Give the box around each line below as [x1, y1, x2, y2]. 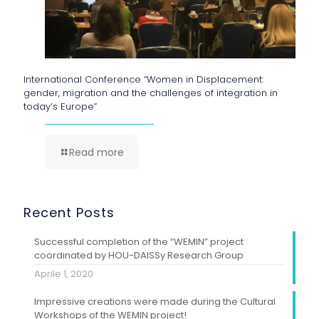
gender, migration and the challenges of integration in [23, 85, 278, 100]
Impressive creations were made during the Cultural [34, 294, 276, 308]
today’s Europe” [23, 99, 97, 113]
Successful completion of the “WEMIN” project [34, 234, 244, 249]
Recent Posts [23, 203, 115, 221]
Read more [69, 145, 124, 159]
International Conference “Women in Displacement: [23, 72, 263, 86]
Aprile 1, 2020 [34, 266, 93, 281]
